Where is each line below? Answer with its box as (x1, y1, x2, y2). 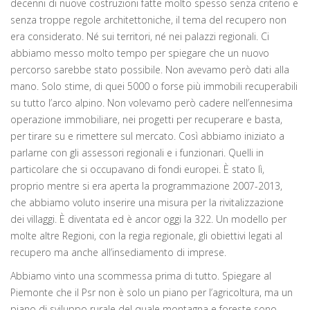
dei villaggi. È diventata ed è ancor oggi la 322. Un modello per (10, 212, 286, 226)
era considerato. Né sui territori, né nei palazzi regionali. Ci (10, 29, 269, 43)
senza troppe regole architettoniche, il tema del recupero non (10, 12, 286, 26)
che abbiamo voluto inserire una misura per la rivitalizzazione (10, 195, 284, 209)
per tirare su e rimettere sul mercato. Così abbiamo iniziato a (10, 129, 284, 143)
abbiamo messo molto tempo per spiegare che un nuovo (10, 46, 269, 60)
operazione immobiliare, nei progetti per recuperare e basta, (10, 112, 282, 126)
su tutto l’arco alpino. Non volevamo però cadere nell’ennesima (10, 95, 293, 109)
